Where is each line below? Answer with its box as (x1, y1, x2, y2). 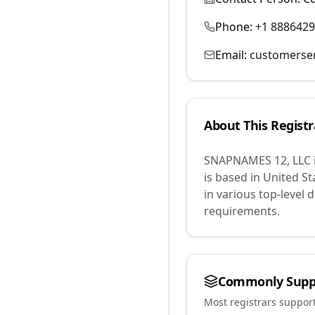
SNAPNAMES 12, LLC (204, 153, 311, 168)
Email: (215, 47, 247, 63)
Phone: (215, 19, 252, 34)
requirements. (204, 203, 280, 219)
